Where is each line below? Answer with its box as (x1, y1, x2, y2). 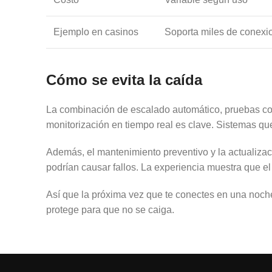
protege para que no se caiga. (46, 204, 174, 215)
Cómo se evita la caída (46, 71, 202, 88)
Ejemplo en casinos (53, 26, 138, 37)
